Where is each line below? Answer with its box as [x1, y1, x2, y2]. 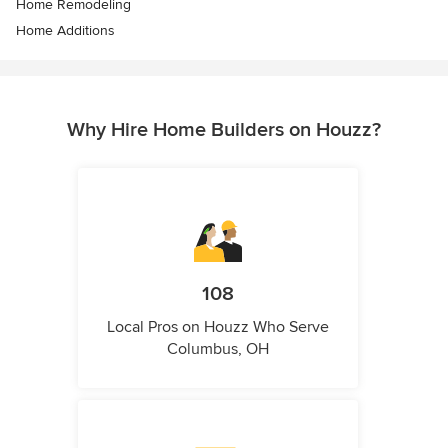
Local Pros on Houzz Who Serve [107, 317, 329, 338]
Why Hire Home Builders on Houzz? [67, 118, 381, 143]
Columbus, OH [167, 339, 269, 360]
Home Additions [16, 22, 115, 40]
